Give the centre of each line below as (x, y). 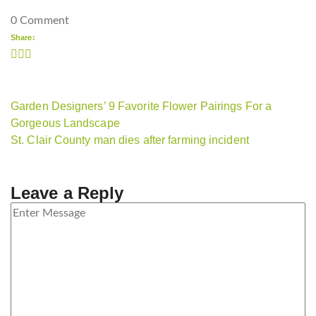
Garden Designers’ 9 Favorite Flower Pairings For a (141, 107)
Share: (23, 38)
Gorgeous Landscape (65, 123)
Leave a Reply (67, 193)
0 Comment (40, 21)
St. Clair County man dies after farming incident (130, 140)
